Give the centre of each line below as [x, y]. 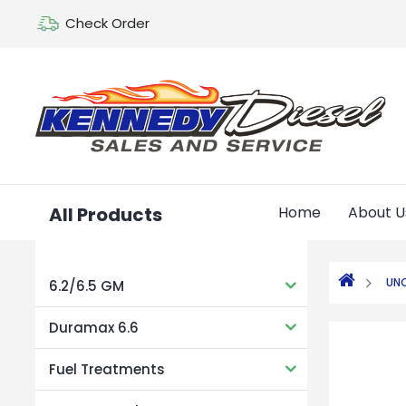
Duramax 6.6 [93, 327]
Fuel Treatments [106, 369]
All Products [105, 214]
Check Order [107, 24]
